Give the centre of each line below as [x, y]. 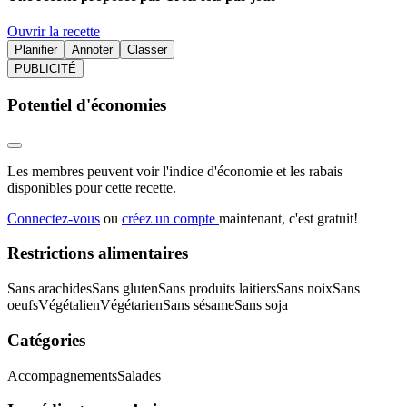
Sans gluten [125, 289]
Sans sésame [199, 305]
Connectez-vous [54, 218]
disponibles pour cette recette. [92, 187]
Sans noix [304, 289]
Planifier [36, 50]
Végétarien [131, 305]
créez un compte [170, 218]
